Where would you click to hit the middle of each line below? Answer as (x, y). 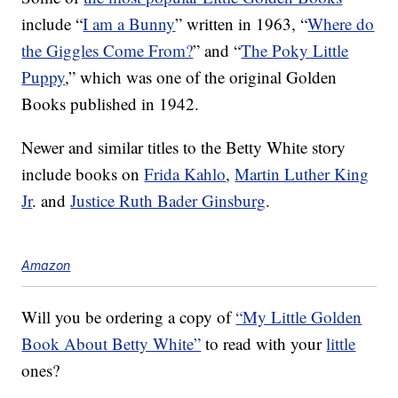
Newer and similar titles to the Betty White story (184, 147)
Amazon (46, 266)
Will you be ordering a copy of (129, 317)
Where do (341, 24)
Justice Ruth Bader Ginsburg (168, 201)
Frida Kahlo (185, 174)
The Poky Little (295, 51)
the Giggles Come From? (107, 51)
